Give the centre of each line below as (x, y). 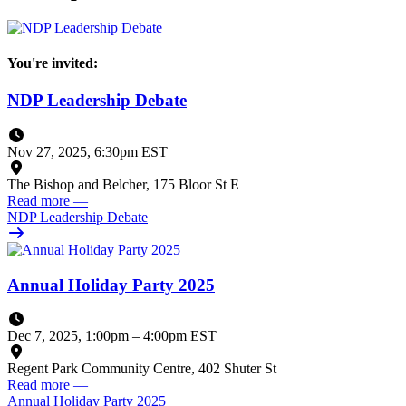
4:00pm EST (180, 336)
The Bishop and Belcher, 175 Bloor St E (123, 184)
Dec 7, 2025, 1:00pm (70, 336)
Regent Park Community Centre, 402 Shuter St (142, 369)
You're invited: (53, 63)
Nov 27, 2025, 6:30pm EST (87, 151)
